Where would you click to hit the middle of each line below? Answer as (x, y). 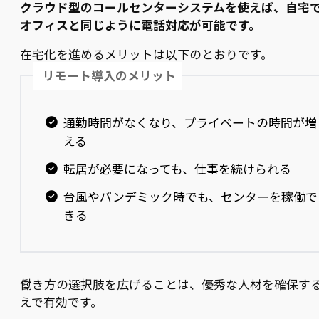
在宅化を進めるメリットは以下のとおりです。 (146, 54)
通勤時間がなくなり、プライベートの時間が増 (190, 123)
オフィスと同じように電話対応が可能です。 (140, 25)
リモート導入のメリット (110, 75)
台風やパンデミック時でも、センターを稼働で (190, 196)
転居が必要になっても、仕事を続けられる (177, 169)
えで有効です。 (61, 302)
